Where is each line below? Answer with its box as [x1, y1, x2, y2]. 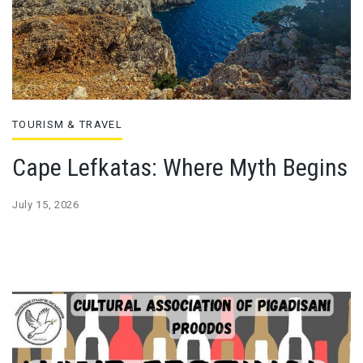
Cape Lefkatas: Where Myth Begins [12, 152, 348, 181]
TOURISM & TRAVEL [12, 117, 122, 130]
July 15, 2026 [12, 198, 79, 211]
